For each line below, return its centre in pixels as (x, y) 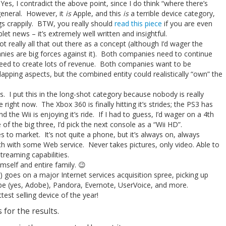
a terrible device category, (172, 13)
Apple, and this (97, 13)
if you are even (187, 23)
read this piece (138, 23)
